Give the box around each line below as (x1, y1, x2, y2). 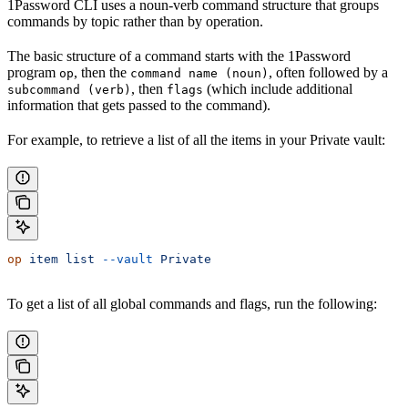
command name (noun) (130, 66, 269, 80)
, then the (74, 64, 130, 80)
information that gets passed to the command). (7, 97, 270, 113)
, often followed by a (269, 64, 388, 80)
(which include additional (203, 80, 352, 97)
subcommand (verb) (7, 82, 131, 97)
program (7, 64, 59, 80)
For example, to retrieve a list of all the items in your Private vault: (7, 131, 385, 148)
